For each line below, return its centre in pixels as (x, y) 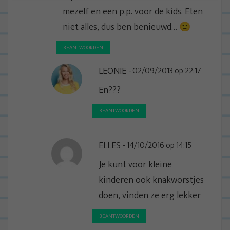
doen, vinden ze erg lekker (150, 195)
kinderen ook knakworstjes (151, 180)
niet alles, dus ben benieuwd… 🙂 (127, 27)
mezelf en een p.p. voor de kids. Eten (133, 12)
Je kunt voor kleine (135, 165)
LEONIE (112, 71)
